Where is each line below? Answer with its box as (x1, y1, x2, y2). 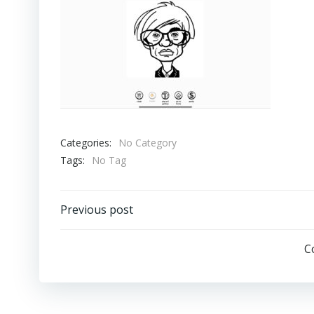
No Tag (92, 153, 126, 167)
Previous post (60, 202, 133, 217)
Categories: (60, 135, 111, 149)
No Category (118, 136, 177, 149)
